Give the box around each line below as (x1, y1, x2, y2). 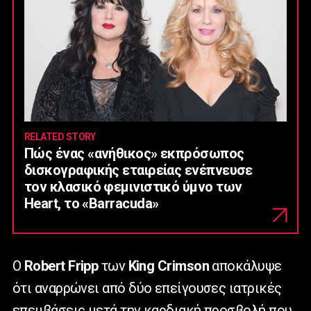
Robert (24, 258, 65, 275)
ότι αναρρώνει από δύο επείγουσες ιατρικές (12, 280, 282, 297)
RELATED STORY (24, 131, 96, 143)
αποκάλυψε (208, 258, 282, 275)
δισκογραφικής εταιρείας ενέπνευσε (24, 162, 253, 179)
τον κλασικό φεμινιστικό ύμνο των (24, 178, 242, 196)
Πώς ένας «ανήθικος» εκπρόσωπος (24, 145, 244, 162)
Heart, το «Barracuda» (24, 195, 159, 212)
